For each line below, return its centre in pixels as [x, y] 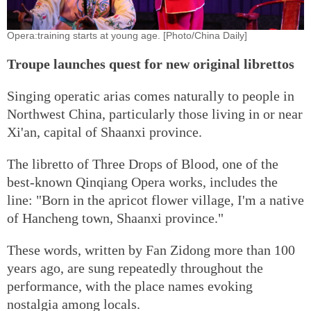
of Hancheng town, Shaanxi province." [115, 218]
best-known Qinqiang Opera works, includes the [142, 182]
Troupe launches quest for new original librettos [151, 64]
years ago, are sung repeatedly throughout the [135, 268]
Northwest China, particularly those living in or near [155, 114]
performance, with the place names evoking [130, 286]
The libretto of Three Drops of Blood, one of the [143, 163]
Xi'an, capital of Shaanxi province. [104, 132]
